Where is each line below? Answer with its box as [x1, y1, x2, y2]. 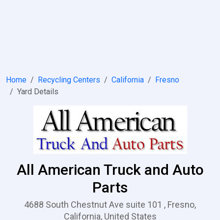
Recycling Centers [38, 75, 100, 84]
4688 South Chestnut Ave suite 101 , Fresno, [24, 199, 196, 210]
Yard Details [17, 87, 58, 96]
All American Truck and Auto [16, 161, 204, 178]
